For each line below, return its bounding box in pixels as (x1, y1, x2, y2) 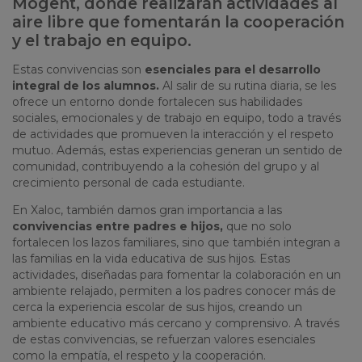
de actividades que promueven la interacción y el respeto (12, 127, 334, 142)
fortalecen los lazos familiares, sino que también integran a (12, 235, 340, 250)
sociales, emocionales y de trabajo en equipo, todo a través (12, 111, 341, 126)
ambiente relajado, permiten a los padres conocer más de (12, 284, 336, 299)
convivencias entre (12, 219, 133, 234)
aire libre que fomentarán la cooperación (12, 12, 344, 32)
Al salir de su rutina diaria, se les (159, 78, 336, 94)
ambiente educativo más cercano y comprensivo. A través (12, 316, 339, 331)
